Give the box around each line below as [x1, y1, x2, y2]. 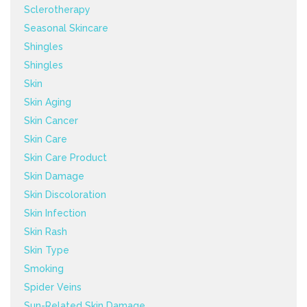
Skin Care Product [24, 151, 107, 163]
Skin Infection [24, 207, 86, 219]
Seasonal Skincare [24, 22, 108, 34]
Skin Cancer [24, 114, 78, 126]
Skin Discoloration [24, 188, 106, 200]
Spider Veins [24, 281, 82, 293]
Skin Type [24, 244, 69, 256]
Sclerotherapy [24, 3, 90, 15]
